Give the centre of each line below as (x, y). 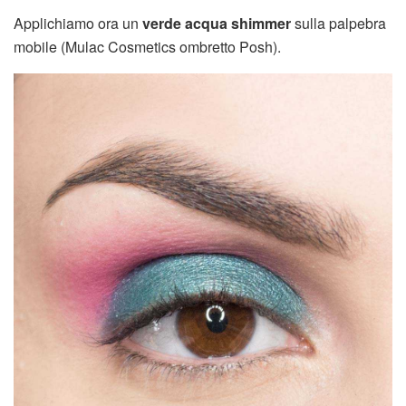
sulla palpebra (338, 24)
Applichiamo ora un (78, 24)
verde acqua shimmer (217, 24)
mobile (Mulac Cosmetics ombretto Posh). (147, 47)
